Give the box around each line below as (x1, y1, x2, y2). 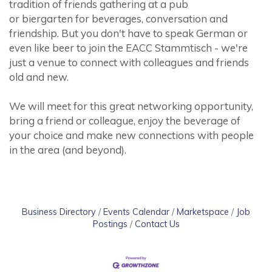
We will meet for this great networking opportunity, (9, 100, 253, 112)
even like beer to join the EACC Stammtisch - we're (9, 41, 248, 54)
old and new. (9, 70, 69, 83)
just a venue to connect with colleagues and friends (9, 56, 249, 69)
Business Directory (22, 206, 96, 217)
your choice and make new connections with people (9, 129, 254, 141)
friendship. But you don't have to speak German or (9, 27, 248, 39)
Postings (92, 218, 127, 229)
